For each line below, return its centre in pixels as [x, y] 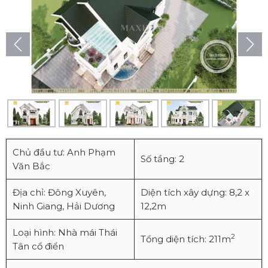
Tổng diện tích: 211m [186, 239]
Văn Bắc [31, 166]
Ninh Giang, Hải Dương [64, 206]
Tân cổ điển [38, 246]
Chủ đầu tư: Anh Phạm [64, 153]
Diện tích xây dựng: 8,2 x [195, 193]
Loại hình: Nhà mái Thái [65, 233]
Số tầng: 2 [162, 159]
